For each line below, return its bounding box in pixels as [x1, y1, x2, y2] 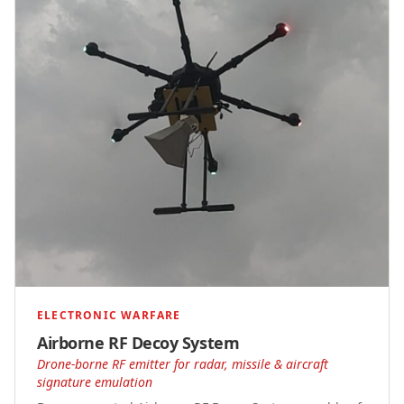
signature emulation [37, 373, 152, 391]
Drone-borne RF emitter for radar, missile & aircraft [37, 355, 328, 373]
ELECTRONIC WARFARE [37, 308, 181, 324]
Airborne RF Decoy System [37, 332, 240, 354]
